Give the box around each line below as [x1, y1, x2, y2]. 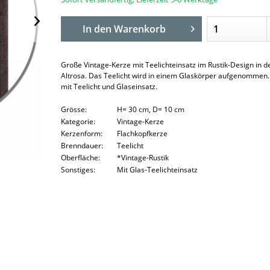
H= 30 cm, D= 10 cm [116, 104, 184, 115]
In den [83, 22, 112, 36]
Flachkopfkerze [116, 128, 168, 139]
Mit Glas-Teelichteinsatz [116, 165, 198, 175]
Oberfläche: [61, 152, 101, 163]
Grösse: [61, 104, 87, 115]
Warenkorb [114, 22, 166, 36]
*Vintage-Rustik [116, 152, 169, 163]
